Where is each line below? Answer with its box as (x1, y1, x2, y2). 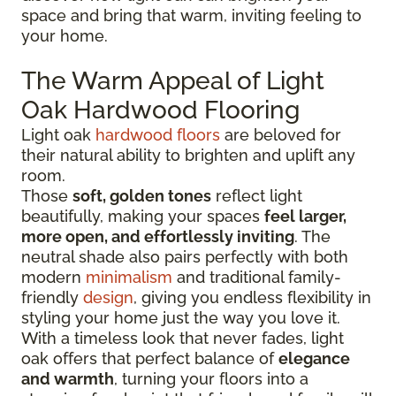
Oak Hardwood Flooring (21, 95, 300, 125)
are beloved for (220, 125, 341, 144)
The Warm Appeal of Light (21, 65, 324, 95)
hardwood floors (95, 125, 220, 144)
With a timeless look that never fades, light (21, 328, 344, 347)
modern (21, 267, 86, 286)
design (83, 287, 133, 307)
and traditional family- (172, 267, 341, 286)
